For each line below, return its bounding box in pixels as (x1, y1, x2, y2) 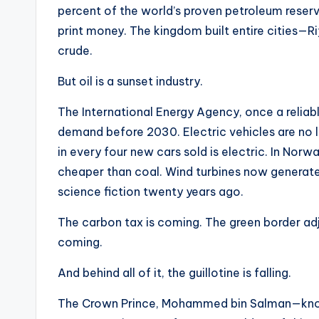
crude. (58, 43, 93, 58)
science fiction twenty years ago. (58, 184, 244, 199)
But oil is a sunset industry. (58, 74, 203, 89)
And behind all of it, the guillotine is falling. (58, 266, 291, 281)
